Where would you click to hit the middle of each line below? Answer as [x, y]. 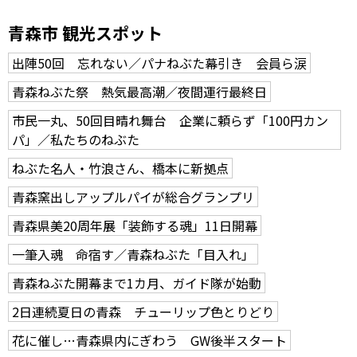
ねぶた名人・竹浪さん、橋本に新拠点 [120, 168]
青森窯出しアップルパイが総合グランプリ [133, 196]
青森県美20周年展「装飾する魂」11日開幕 [135, 225]
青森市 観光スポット [85, 32]
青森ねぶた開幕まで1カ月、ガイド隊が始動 [137, 282]
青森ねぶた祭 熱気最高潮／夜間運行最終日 [139, 91]
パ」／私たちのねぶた [76, 139]
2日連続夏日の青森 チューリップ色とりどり [143, 311]
